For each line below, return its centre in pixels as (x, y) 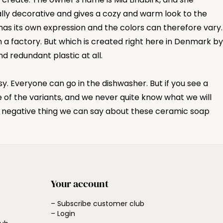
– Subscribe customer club (98, 204)
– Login (63, 214)
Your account (80, 184)
